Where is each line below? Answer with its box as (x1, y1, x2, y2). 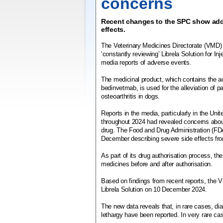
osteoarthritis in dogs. (101, 93, 160, 100)
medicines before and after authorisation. (101, 160, 213, 168)
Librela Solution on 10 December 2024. (101, 186, 207, 193)
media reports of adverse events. (101, 59, 192, 66)
